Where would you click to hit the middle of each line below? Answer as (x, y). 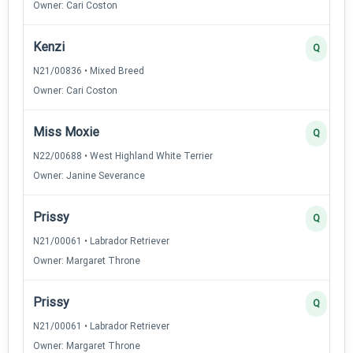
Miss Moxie (66, 132)
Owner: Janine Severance (89, 175)
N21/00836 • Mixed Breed (89, 71)
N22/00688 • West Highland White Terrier (123, 156)
